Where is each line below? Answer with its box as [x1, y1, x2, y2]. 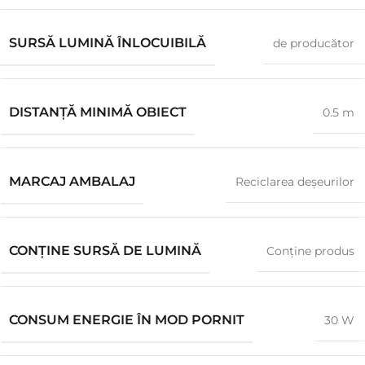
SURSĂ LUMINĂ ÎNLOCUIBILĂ [9, 35, 206, 51]
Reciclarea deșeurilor [235, 174, 354, 189]
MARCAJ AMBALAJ [9, 174, 135, 189]
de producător [273, 36, 354, 51]
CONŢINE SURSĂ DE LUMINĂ [9, 243, 201, 258]
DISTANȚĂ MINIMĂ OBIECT [9, 104, 187, 120]
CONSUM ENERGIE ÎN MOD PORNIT [9, 312, 244, 328]
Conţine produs [266, 244, 354, 258]
